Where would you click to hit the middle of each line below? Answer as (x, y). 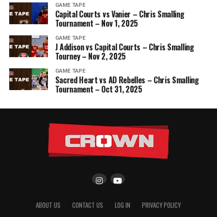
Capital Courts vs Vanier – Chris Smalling (120, 14)
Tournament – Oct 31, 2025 (99, 89)
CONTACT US (88, 205)
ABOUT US (48, 205)
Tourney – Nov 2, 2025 (90, 56)
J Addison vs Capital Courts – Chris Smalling (124, 47)
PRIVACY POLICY (162, 205)
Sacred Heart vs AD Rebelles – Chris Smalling (127, 80)
